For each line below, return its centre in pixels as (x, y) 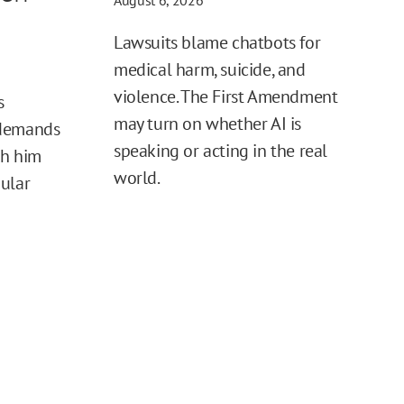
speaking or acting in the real (221, 151)
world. (137, 178)
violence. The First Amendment (226, 97)
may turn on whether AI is (208, 124)
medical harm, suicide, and (210, 70)
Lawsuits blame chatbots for (217, 43)
